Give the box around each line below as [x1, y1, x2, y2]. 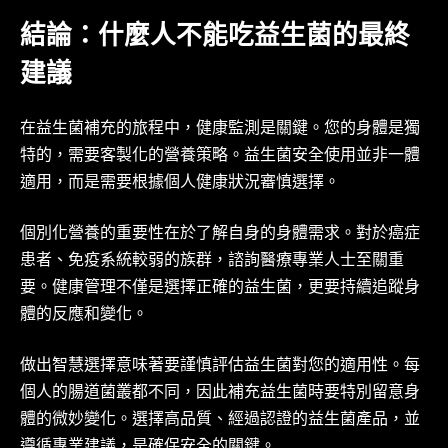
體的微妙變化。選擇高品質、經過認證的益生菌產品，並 [20, 408, 420, 434]
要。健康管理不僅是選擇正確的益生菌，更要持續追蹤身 [20, 276, 420, 302]
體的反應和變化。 [20, 303, 148, 329]
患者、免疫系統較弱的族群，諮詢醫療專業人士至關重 [20, 249, 404, 275]
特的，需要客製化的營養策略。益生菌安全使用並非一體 [20, 144, 420, 170]
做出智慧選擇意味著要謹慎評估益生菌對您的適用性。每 [20, 354, 420, 380]
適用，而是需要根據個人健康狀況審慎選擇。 [20, 171, 340, 197]
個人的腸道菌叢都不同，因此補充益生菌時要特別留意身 [20, 381, 420, 407]
